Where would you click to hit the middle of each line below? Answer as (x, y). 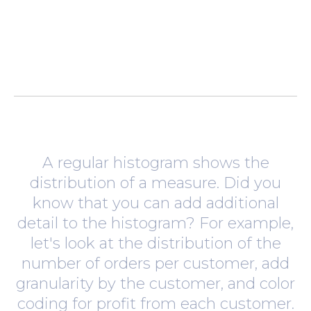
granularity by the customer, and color (155, 284)
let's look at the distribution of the (155, 243)
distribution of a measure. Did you (155, 183)
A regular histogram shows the (155, 163)
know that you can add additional (155, 203)
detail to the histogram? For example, (155, 223)
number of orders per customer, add (155, 263)
